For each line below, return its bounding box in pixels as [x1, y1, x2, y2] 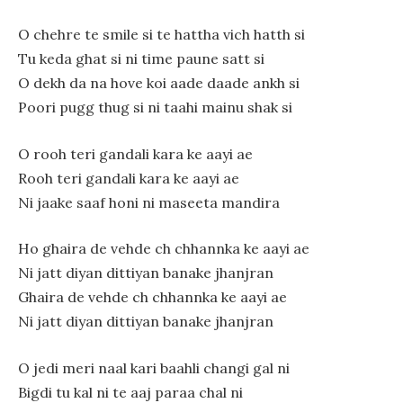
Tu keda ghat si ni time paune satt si [18, 49, 264, 68]
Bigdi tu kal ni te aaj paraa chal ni [18, 382, 243, 401]
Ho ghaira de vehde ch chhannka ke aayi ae [18, 239, 309, 258]
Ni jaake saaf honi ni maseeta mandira [18, 193, 280, 211]
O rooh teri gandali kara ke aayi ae [18, 144, 253, 163]
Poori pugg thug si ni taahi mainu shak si [18, 98, 292, 117]
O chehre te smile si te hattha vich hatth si [18, 25, 305, 44]
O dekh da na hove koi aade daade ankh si [18, 74, 300, 93]
